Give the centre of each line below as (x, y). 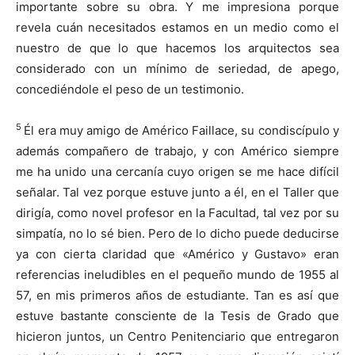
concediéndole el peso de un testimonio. (130, 90)
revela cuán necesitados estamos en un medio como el (177, 28)
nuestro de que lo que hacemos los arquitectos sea (177, 48)
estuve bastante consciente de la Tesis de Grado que (177, 316)
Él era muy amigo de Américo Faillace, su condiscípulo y (182, 131)
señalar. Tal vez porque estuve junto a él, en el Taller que (177, 193)
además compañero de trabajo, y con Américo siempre (177, 151)
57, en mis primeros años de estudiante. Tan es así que (177, 296)
